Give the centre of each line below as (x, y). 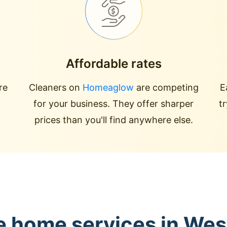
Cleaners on (55, 87)
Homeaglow (108, 87)
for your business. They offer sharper (113, 104)
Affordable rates (113, 64)
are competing (166, 87)
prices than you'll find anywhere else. (113, 120)
